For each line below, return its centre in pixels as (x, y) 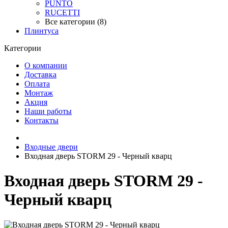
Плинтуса (41, 31)
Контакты (41, 120)
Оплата (37, 84)
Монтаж (39, 93)
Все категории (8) (76, 22)
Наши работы (48, 111)
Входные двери (51, 147)
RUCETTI (62, 12)
